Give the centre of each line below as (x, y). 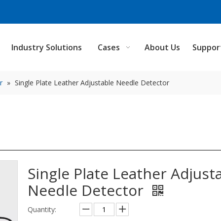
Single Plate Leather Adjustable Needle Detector (92, 83)
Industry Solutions (46, 47)
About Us (163, 47)
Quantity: (42, 209)
